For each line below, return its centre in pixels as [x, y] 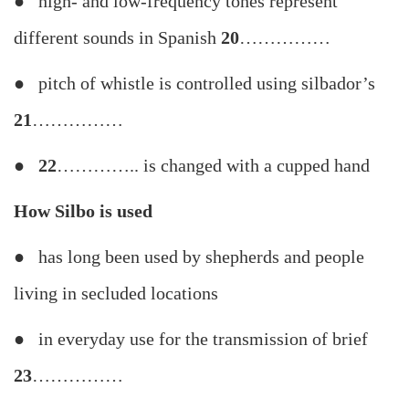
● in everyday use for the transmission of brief [191, 339]
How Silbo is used [83, 211]
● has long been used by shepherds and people [189, 257]
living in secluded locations [116, 294]
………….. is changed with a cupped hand [213, 166]
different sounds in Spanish [117, 38]
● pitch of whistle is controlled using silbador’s [194, 84]
